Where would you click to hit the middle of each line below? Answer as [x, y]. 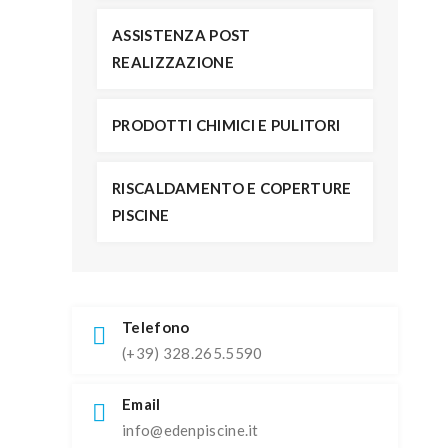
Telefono [156, 327]
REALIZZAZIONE [173, 62]
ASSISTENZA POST [181, 35]
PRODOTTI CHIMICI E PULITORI [226, 125]
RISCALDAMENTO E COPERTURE [232, 188]
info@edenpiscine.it [190, 430]
